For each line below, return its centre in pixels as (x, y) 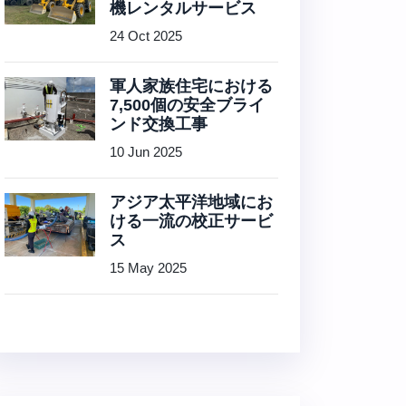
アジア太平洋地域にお (191, 202)
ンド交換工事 (159, 124)
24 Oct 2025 (146, 36)
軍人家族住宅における (191, 86)
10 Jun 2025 (146, 152)
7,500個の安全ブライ (187, 105)
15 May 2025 (148, 268)
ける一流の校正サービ (191, 221)
